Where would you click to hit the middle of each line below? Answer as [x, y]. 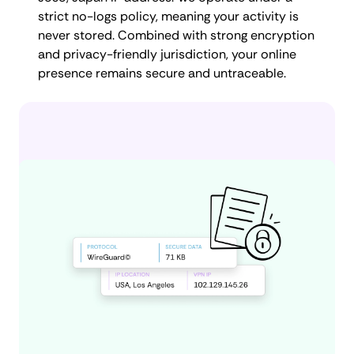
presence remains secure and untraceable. [162, 73]
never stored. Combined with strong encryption [176, 35]
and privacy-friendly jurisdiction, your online [167, 54]
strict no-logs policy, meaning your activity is [168, 16]
